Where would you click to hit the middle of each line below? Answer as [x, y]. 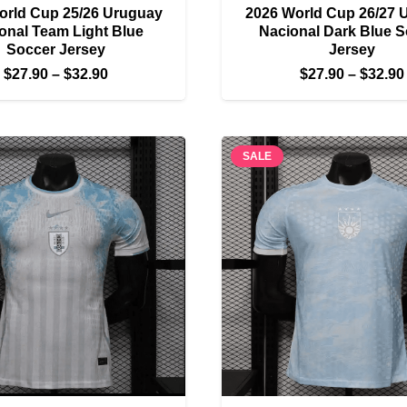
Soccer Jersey [55, 49]
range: [129, 94]
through [134, 138]
